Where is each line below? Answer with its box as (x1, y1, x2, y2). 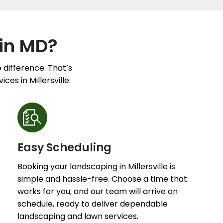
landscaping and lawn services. (17, 211, 138, 222)
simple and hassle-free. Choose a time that (17, 173, 187, 185)
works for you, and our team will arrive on (17, 186, 178, 197)
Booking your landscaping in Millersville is (17, 161, 175, 172)
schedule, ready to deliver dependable (17, 198, 168, 210)
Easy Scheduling (17, 140, 111, 155)
